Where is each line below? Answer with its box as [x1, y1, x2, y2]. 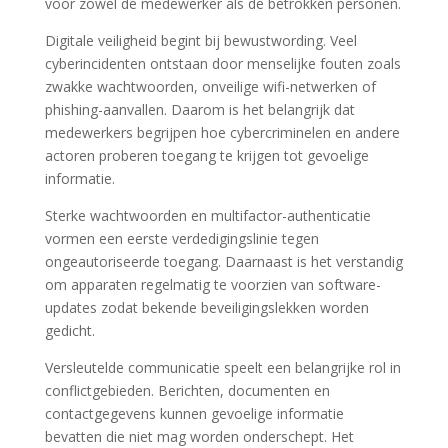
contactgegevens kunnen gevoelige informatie [44, 404, 344, 423]
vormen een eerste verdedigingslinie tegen [44, 229, 319, 248]
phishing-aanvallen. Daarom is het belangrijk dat [44, 100, 355, 119]
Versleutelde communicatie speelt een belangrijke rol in [44, 358, 401, 377]
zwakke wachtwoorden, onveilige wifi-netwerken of [44, 77, 376, 96]
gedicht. [44, 321, 95, 340]
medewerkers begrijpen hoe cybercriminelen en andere [44, 123, 400, 142]
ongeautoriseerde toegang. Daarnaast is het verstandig [44, 252, 403, 271]
